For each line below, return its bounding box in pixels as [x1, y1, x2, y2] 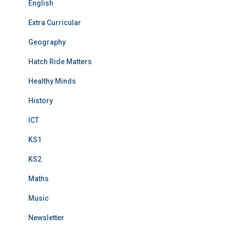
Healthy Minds [28, 76, 76, 85]
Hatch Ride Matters [28, 57, 92, 66]
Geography [28, 37, 66, 46]
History [28, 96, 53, 105]
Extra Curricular [28, 18, 81, 27]
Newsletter [28, 213, 64, 222]
